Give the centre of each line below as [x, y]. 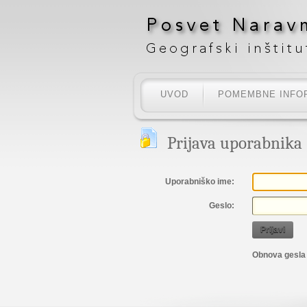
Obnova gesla [279, 255]
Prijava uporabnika [235, 143]
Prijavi [273, 230]
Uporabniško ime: [200, 182]
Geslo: [222, 206]
